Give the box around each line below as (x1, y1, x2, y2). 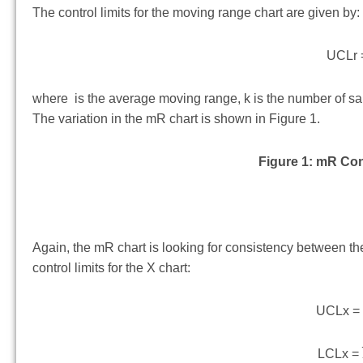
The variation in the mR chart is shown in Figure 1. (32, 112, 320, 126)
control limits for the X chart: (32, 261, 190, 275)
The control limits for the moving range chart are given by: (32, 6, 360, 20)
